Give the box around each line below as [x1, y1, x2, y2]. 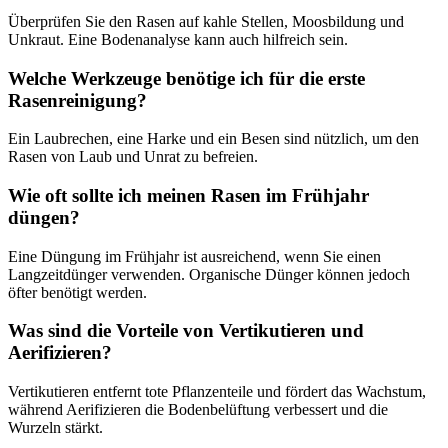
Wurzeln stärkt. [8, 419, 103, 437]
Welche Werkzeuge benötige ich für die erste [8, 67, 365, 89]
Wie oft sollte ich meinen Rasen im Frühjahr [8, 185, 369, 207]
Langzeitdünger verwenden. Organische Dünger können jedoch [8, 265, 410, 283]
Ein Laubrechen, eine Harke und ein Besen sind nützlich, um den [8, 130, 419, 148]
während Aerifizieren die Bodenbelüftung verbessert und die [8, 401, 388, 419]
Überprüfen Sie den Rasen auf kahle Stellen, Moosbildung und [8, 12, 404, 30]
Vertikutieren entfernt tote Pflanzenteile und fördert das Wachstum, [8, 383, 426, 401]
